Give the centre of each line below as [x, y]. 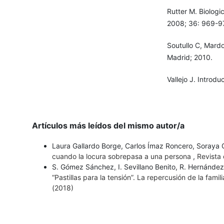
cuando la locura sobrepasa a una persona [122, 156]
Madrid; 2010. [189, 57]
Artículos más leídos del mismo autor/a [108, 126]
